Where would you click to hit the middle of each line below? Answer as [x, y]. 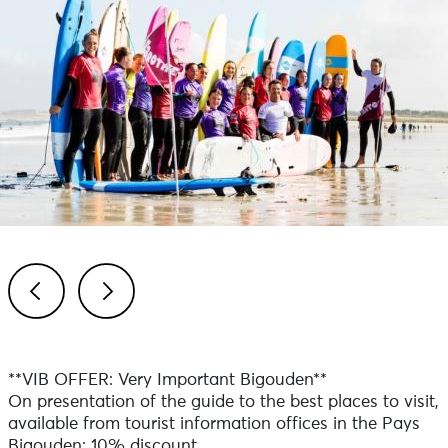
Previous [65, 339]
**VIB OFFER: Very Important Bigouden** [167, 380]
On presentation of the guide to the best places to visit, [223, 402]
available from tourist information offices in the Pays [213, 424]
